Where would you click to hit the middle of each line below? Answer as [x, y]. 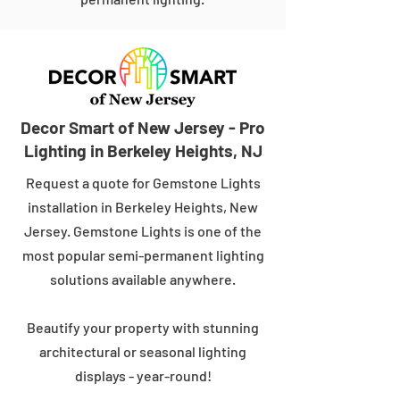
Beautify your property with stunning [143, 327]
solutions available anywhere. [143, 279]
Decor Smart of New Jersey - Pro [143, 127]
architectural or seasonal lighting [143, 351]
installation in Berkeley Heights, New [143, 207]
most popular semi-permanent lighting [143, 255]
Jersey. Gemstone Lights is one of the [143, 231]
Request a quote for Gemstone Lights [143, 183]
